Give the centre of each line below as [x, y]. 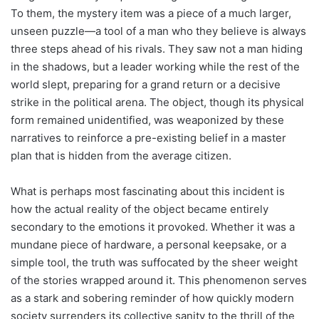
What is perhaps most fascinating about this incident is [148, 191]
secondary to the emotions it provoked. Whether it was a [153, 226]
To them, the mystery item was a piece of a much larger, [151, 13]
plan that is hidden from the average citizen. [121, 155]
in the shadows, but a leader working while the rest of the [155, 66]
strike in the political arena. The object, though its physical [157, 102]
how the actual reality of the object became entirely [140, 209]
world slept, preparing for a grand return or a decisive [146, 84]
